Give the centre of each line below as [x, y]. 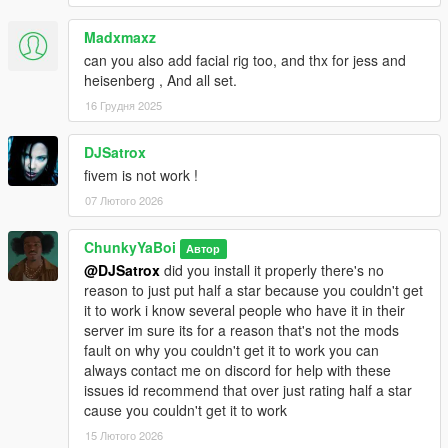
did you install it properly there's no [272, 269]
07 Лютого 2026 [124, 199]
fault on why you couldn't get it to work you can [231, 349]
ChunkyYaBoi [130, 246]
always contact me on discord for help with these [237, 369]
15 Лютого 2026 [124, 434]
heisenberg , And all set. [160, 79]
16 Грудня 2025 [123, 104]
